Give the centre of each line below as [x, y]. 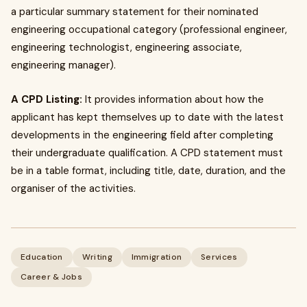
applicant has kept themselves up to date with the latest [147, 117]
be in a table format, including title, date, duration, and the [148, 171]
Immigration [157, 257]
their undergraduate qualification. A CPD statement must [147, 153]
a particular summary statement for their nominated [135, 12]
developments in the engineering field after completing [142, 135]
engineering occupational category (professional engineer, [149, 29]
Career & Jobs [51, 277]
